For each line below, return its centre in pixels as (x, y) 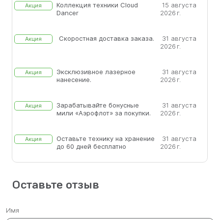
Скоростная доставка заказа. (106, 38)
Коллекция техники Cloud (97, 5)
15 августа (179, 5)
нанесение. (74, 80)
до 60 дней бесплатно (91, 146)
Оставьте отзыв (55, 185)
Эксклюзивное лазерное (96, 72)
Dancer (68, 13)
